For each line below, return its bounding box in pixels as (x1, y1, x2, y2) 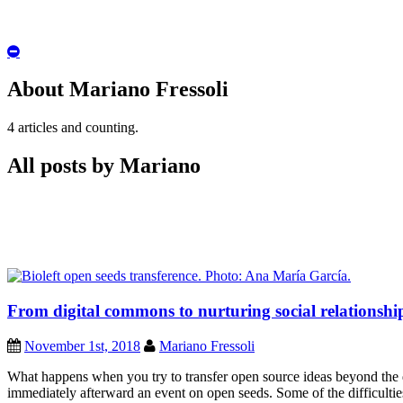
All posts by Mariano (7, 154, 201, 178)
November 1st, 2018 (24, 337, 140, 354)
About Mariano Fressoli (7, 77, 228, 102)
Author (19, 57, 59, 73)
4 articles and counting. (7, 120, 139, 136)
